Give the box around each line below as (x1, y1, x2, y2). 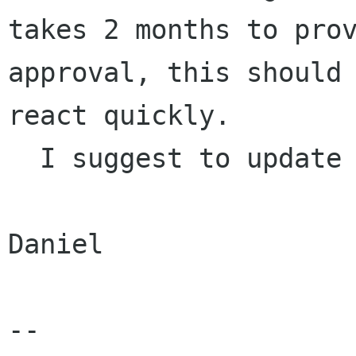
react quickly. (8, 99, 230, 132)
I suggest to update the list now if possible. (8, 142, 40, 175)
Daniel (8, 228, 103, 261)
